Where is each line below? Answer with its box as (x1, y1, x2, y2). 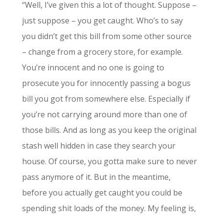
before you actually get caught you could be (22, 187, 182, 198)
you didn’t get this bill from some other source (22, 31, 192, 42)
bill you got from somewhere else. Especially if (22, 93, 190, 104)
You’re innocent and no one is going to (22, 62, 164, 73)
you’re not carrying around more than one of (22, 109, 187, 120)
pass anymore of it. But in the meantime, (22, 172, 171, 182)
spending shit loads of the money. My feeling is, (22, 203, 196, 214)
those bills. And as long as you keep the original (22, 125, 197, 135)
